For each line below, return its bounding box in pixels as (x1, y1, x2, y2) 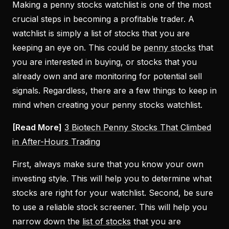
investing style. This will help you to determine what (12, 173, 212, 184)
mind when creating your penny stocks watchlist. (12, 99, 205, 110)
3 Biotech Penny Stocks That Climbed (64, 122, 211, 132)
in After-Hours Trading (12, 136, 100, 147)
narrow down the (12, 216, 82, 226)
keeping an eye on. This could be (12, 42, 144, 53)
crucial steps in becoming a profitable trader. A (12, 13, 194, 24)
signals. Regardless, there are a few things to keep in (12, 85, 217, 96)
